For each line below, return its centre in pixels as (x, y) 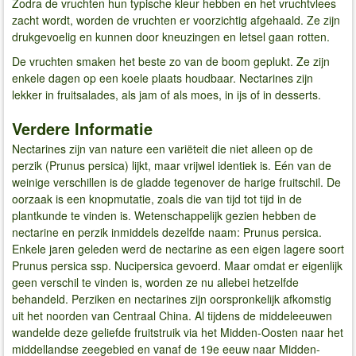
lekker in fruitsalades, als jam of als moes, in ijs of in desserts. (166, 95)
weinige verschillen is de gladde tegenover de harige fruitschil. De (176, 182)
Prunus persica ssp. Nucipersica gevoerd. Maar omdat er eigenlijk (177, 266)
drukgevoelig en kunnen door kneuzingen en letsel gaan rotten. (171, 36)
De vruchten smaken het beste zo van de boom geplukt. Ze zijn (171, 62)
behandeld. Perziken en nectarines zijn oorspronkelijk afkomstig (172, 299)
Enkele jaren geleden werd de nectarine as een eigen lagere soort (178, 249)
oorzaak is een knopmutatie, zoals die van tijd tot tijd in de (157, 199)
